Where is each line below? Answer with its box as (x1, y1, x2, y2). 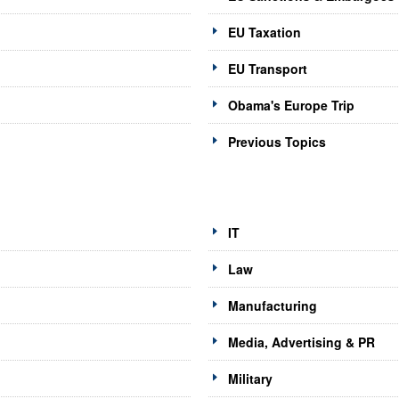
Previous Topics (227, 133, 326, 151)
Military (227, 370, 273, 388)
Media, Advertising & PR (227, 333, 375, 352)
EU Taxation (227, 23, 301, 42)
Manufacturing (227, 297, 317, 315)
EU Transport (227, 60, 307, 78)
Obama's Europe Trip (227, 96, 354, 115)
